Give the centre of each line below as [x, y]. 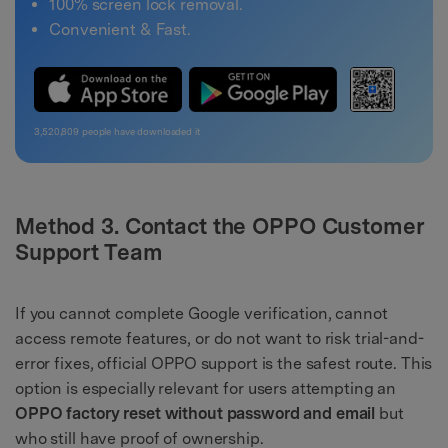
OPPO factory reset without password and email [195, 414]
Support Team [89, 251]
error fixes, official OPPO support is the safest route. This [224, 364]
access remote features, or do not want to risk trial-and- [219, 339]
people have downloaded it [140, 131]
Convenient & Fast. [120, 29]
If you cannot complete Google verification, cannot [201, 314]
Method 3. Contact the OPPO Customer [220, 225]
